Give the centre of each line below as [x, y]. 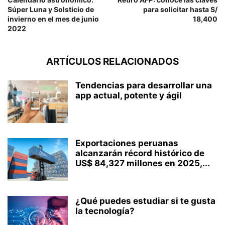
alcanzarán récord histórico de [140, 153]
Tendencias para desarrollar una [144, 85]
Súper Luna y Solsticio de [51, 9]
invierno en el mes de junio [53, 19]
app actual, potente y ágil [129, 95]
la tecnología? [105, 211]
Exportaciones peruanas [127, 143]
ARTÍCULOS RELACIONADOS [113, 61]
